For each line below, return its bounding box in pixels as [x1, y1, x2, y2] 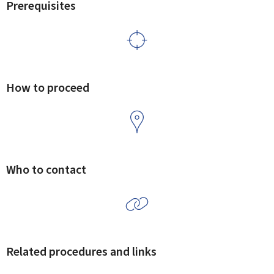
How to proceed [6, 80, 89, 96]
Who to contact [6, 161, 86, 178]
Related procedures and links [6, 243, 157, 260]
